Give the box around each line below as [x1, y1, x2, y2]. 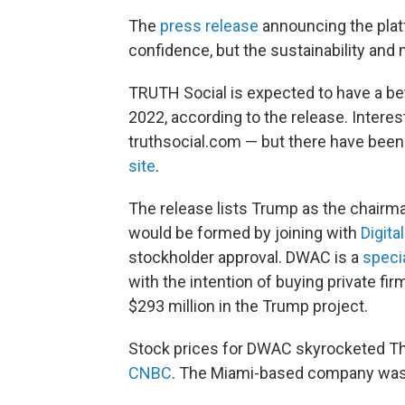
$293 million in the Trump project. [128, 296, 368, 316]
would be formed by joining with [128, 222, 357, 242]
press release [160, 15, 259, 35]
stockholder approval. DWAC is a [128, 247, 363, 267]
